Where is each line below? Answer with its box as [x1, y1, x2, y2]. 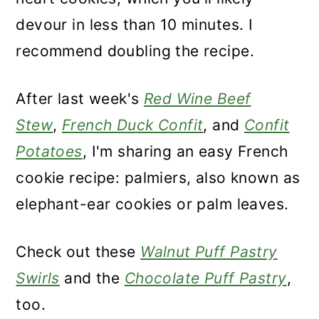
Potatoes [16, 142, 83, 160]
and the [59, 269, 125, 287]
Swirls [16, 269, 60, 287]
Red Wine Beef [143, 90, 251, 108]
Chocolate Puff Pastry [124, 269, 287, 287]
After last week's [16, 90, 144, 108]
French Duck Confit [61, 116, 204, 134]
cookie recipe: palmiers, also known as [16, 169, 300, 187]
